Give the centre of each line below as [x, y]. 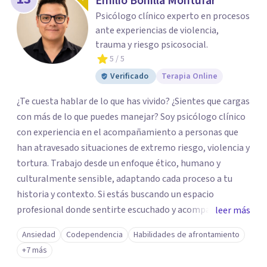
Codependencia [94, 235]
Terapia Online [190, 76]
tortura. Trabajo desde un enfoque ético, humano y [119, 163]
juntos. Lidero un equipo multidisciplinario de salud [32, 241]
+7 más [35, 250]
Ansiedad [39, 235]
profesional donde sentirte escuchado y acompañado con [132, 210]
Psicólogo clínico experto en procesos [173, 16]
